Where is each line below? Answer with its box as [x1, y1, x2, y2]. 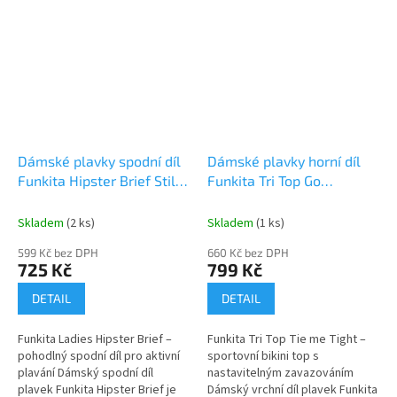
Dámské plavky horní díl [207, 152, 361, 169]
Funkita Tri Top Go [207, 171, 321, 189]
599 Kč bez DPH [18, 245, 98, 260]
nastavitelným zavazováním [207, 363, 354, 382]
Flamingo [207, 191, 268, 208]
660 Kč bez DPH [207, 245, 289, 260]
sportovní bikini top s [207, 346, 319, 365]
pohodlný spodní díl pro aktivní [18, 346, 180, 365]
